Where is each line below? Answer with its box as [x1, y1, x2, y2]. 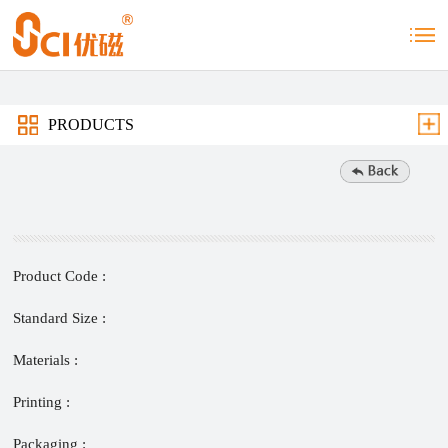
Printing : [13, 394, 71, 410]
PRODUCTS [47, 116, 134, 133]
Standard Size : [13, 310, 107, 326]
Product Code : [13, 268, 107, 284]
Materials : [13, 352, 79, 368]
